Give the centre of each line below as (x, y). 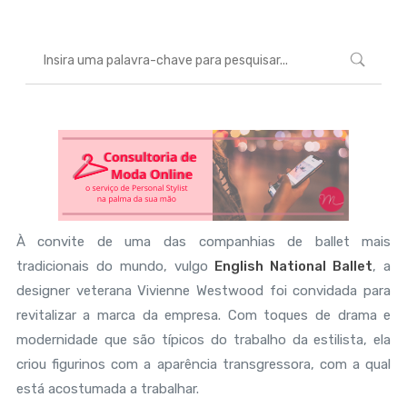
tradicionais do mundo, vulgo (115, 266)
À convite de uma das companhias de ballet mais (203, 242)
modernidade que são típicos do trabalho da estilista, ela (203, 340)
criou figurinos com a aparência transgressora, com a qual (203, 364)
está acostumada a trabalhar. (107, 389)
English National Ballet (294, 266)
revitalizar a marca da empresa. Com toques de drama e (203, 315)
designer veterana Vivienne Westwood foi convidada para (203, 291)
